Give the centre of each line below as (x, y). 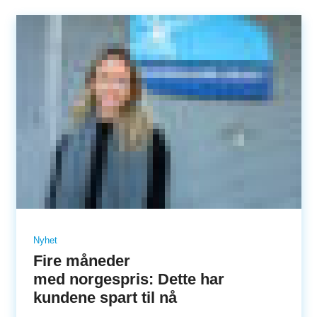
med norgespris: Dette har (128, 279)
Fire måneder (81, 260)
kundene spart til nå (107, 297)
